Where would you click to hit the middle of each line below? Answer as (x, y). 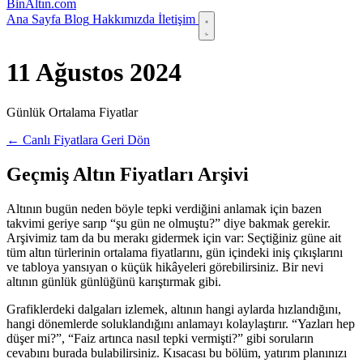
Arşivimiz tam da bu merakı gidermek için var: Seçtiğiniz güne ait (174, 237)
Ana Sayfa (34, 19)
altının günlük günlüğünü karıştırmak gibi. (114, 281)
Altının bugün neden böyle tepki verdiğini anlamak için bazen (164, 208)
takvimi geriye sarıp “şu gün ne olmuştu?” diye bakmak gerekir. (169, 223)
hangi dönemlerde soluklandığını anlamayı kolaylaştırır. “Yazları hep (181, 323)
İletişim (177, 19)
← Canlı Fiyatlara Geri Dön (78, 139)
